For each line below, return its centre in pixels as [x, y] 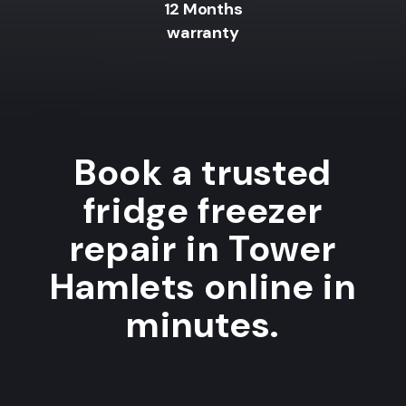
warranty [203, 33]
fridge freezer [203, 210]
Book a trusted [203, 172]
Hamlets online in [203, 286]
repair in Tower [203, 248]
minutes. [203, 324]
